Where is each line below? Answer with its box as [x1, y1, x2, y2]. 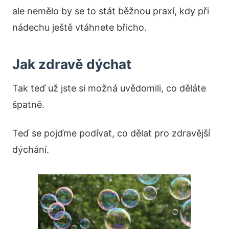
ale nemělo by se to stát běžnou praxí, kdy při [12, 6, 209, 16]
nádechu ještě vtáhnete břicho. [12, 22, 147, 33]
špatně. [12, 99, 44, 110]
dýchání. [12, 144, 49, 155]
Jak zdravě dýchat [12, 56, 131, 72]
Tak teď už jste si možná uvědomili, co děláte [12, 83, 206, 94]
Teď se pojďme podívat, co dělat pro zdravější [12, 128, 210, 139]
